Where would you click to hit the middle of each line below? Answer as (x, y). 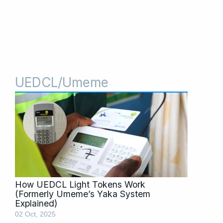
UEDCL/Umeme (62, 82)
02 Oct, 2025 (35, 214)
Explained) (36, 203)
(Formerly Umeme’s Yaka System (83, 194)
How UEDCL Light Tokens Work (80, 184)
